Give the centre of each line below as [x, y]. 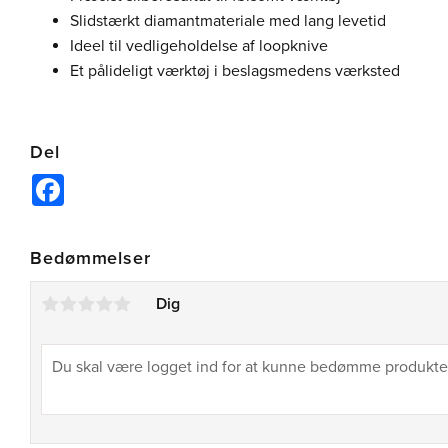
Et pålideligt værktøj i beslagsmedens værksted [235, 70]
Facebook [98, 182]
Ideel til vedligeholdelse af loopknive [199, 45]
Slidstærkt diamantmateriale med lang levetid [228, 20]
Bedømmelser [90, 258]
